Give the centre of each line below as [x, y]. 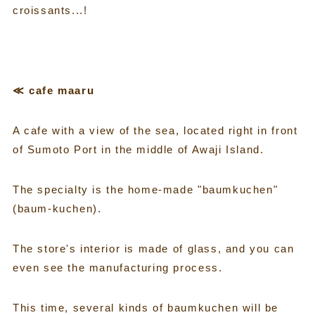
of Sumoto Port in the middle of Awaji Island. [138, 149]
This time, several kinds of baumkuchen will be [146, 307]
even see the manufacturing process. [117, 267]
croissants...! [50, 10]
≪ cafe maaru [53, 90]
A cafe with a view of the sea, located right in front [155, 130]
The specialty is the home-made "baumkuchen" [145, 189]
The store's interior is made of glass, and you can [153, 248]
